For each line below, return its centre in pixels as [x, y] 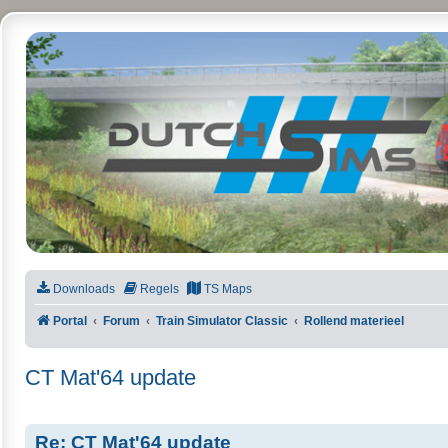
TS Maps [228, 288]
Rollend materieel [354, 320]
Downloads [84, 288]
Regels [159, 288]
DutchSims [87, 59]
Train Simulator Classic [222, 320]
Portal [70, 320]
